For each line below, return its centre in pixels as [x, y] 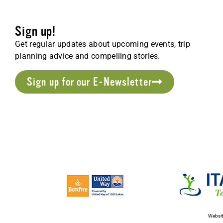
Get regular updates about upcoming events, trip [103, 44]
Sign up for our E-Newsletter [89, 81]
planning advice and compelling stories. [88, 56]
